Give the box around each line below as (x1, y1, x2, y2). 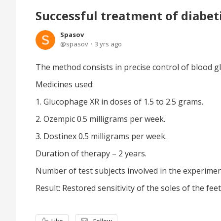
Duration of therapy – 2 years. (36, 148, 147, 159)
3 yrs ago (95, 39, 122, 48)
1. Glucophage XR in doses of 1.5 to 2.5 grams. (36, 96, 203, 107)
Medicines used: (36, 79, 94, 90)
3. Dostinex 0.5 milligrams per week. (36, 131, 167, 142)
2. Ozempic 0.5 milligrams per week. (36, 113, 165, 124)
